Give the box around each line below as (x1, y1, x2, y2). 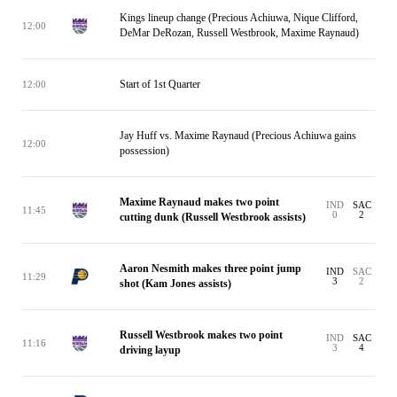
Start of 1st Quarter (120, 78, 200, 90)
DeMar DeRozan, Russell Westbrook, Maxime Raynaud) (120, 27, 359, 39)
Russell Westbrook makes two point (120, 329, 283, 341)
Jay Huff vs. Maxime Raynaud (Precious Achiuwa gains (120, 129, 356, 142)
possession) (120, 144, 169, 157)
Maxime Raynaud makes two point (120, 196, 279, 208)
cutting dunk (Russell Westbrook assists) (120, 211, 306, 223)
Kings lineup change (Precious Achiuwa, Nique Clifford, (120, 12, 358, 24)
